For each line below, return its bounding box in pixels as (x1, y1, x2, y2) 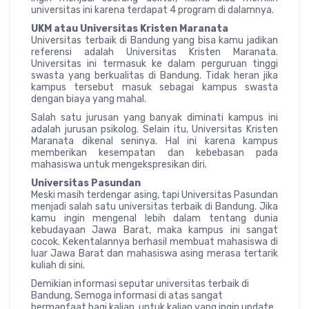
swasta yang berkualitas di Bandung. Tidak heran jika (31, 69, 278, 81)
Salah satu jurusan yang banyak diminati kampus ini (31, 111, 278, 123)
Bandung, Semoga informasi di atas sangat (31, 289, 223, 301)
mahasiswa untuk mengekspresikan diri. (31, 158, 207, 170)
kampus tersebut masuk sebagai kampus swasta (31, 81, 278, 93)
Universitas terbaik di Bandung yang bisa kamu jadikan (31, 34, 278, 46)
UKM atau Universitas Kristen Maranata (31, 22, 228, 34)
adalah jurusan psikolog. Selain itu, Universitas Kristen (31, 123, 278, 135)
